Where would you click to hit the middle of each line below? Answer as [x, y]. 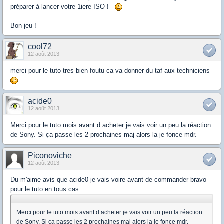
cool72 [40, 46]
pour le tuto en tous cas [45, 189]
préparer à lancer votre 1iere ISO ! [63, 6]
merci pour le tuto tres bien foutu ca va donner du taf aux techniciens [110, 70]
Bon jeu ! [23, 25]
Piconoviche [50, 155]
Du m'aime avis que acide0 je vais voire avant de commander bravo [108, 179]
